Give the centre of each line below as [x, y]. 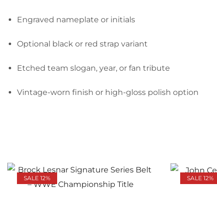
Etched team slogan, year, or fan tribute [93, 68]
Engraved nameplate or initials [76, 19]
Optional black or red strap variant [82, 44]
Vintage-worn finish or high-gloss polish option [108, 92]
